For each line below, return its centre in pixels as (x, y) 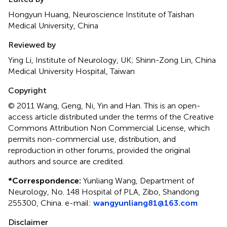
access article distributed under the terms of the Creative (111, 117)
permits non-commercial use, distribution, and (92, 139)
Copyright (27, 90)
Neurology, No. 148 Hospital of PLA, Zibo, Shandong (104, 192)
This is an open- (172, 105)
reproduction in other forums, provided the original (99, 150)
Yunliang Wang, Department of (138, 180)
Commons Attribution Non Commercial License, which (109, 128)
